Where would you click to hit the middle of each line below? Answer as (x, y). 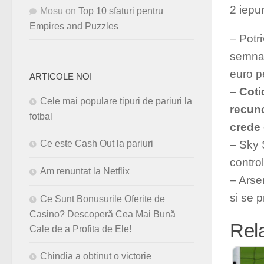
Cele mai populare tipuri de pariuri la (116, 101)
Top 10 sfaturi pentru (121, 11)
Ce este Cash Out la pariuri (97, 144)
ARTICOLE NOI (61, 77)
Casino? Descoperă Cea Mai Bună (103, 214)
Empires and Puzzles (74, 27)
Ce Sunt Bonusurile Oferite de (103, 199)
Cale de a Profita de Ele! (80, 229)
